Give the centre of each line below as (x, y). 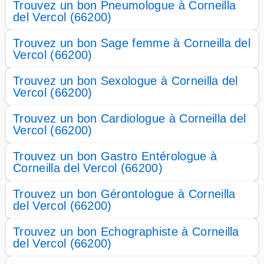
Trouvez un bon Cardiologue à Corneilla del (130, 118)
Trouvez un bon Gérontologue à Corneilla (124, 194)
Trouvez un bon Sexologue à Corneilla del (126, 81)
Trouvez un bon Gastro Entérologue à (115, 156)
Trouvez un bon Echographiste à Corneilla (126, 232)
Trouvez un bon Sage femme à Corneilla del (132, 43)
